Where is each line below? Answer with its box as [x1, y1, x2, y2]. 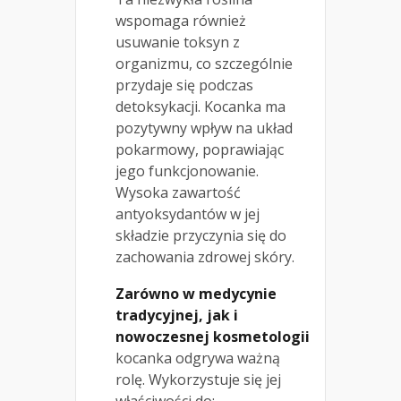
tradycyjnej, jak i [115, 304, 238, 325]
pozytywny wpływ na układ [115, 117, 293, 138]
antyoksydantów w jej [115, 203, 260, 224]
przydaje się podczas [115, 74, 253, 95]
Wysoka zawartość [115, 182, 241, 202]
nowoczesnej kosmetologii [115, 326, 310, 346]
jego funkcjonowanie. [115, 160, 259, 181]
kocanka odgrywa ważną [115, 347, 280, 368]
